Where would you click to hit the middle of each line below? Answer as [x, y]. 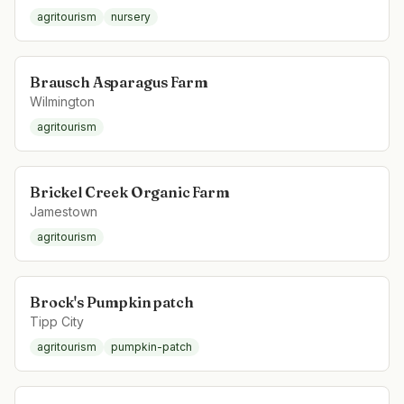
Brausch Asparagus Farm [119, 82]
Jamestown [64, 211]
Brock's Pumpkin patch [112, 302]
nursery [131, 17]
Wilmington [62, 101]
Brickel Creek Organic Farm [130, 192]
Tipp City [57, 321]
